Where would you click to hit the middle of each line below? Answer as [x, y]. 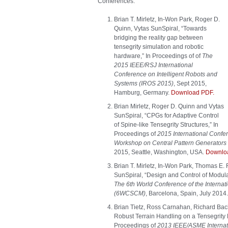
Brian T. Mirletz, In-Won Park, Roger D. [167, 19]
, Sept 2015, [190, 83]
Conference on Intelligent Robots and [166, 74]
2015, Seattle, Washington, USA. [160, 152]
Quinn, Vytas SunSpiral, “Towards [160, 28]
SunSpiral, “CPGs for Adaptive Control [166, 116]
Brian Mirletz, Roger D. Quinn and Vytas [169, 106]
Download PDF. [193, 93]
